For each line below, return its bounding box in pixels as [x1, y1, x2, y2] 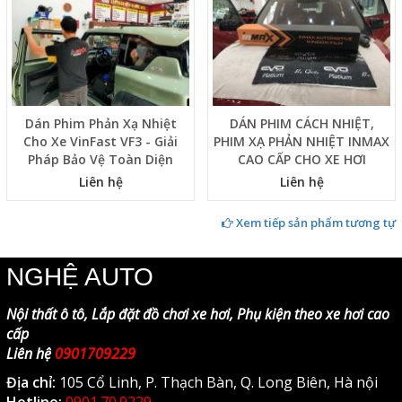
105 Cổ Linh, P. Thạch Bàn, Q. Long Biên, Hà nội [56, 371, 378, 392]
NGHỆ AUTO [6, 262, 153, 291]
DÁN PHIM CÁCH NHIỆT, [229, 114, 374, 132]
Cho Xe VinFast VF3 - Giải [23, 132, 178, 150]
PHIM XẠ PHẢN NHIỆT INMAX [214, 132, 389, 150]
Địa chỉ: [6, 371, 56, 392]
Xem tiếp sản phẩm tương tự [233, 214, 396, 231]
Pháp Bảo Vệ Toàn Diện [28, 150, 173, 168]
